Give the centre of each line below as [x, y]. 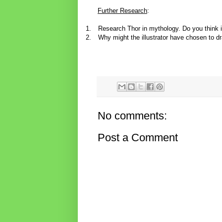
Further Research [122, 11]
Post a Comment [138, 137]
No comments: [132, 115]
